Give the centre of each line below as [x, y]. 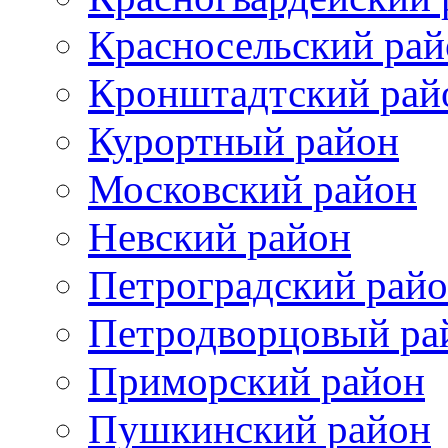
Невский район [219, 236]
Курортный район [243, 140]
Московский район [252, 188]
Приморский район [256, 380]
